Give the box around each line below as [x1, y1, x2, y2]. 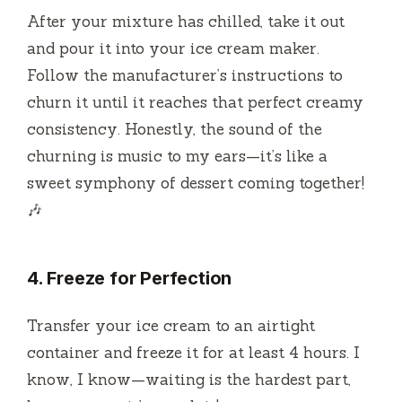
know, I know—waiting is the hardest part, [27, 369, 351, 389]
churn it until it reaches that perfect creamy [27, 92, 363, 112]
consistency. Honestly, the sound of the [27, 118, 322, 139]
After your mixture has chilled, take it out [27, 11, 345, 31]
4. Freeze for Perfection [27, 267, 232, 289]
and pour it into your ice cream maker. [27, 38, 319, 58]
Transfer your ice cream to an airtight [27, 315, 315, 336]
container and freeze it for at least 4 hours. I [27, 342, 360, 363]
